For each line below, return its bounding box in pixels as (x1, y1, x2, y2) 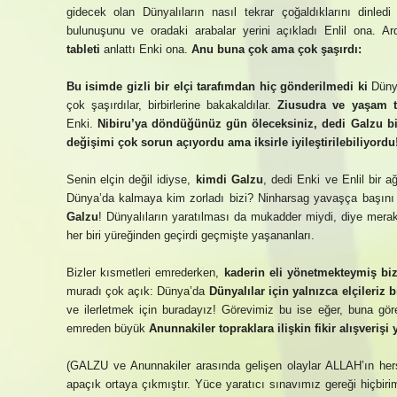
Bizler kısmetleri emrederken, (66, 266, 224, 279)
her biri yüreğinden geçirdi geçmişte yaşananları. (66, 229, 315, 242)
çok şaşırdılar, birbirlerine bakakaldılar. (66, 98, 278, 112)
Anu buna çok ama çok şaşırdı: (191, 43, 362, 56)
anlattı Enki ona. (99, 43, 191, 56)
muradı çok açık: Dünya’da (66, 284, 209, 298)
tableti (66, 43, 100, 56)
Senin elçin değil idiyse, (66, 173, 196, 186)
